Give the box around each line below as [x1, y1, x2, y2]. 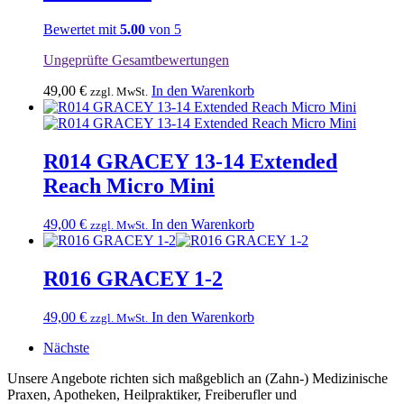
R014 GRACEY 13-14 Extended [43, 150, 337, 174]
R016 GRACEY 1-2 [43, 267, 223, 291]
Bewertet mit [43, 22, 120, 38]
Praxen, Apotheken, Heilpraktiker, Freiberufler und [7, 386, 297, 402]
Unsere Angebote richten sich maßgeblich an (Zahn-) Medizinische [7, 370, 388, 386]
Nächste [43, 339, 89, 355]
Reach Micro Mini [43, 174, 215, 198]
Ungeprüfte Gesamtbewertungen [43, 52, 229, 69]
